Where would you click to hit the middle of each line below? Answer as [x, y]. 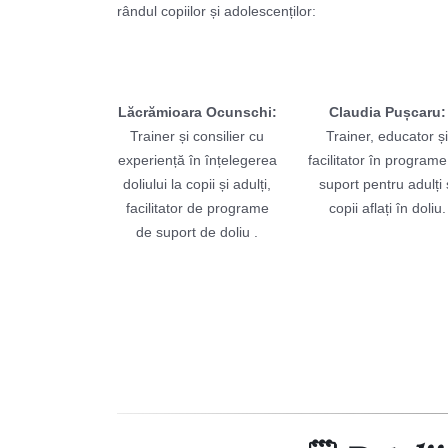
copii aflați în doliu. [387, 208]
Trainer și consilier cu [197, 136]
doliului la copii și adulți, [197, 184]
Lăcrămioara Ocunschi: [197, 112]
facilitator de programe [197, 208]
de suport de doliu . [197, 232]
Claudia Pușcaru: [387, 112]
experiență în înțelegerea [197, 160]
